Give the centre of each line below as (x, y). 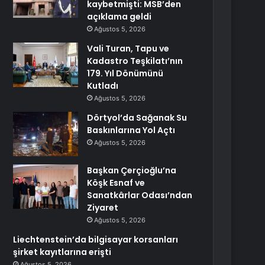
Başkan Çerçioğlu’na (132, 170)
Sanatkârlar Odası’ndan (140, 195)
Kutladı (103, 86)
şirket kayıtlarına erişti (62, 252)
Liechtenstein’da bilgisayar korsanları (96, 240)
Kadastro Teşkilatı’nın (135, 61)
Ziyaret (103, 208)
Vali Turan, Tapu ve (128, 49)
